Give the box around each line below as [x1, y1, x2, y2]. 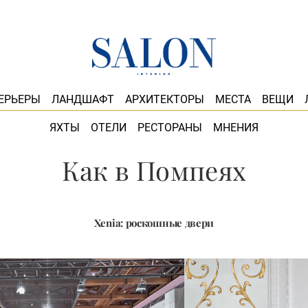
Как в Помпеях [61, 153, 247, 188]
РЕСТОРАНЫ [137, 120, 202, 134]
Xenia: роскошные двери [93, 216, 214, 230]
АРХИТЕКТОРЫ [124, 93, 204, 106]
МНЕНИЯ [213, 120, 258, 134]
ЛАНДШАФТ [51, 93, 114, 106]
